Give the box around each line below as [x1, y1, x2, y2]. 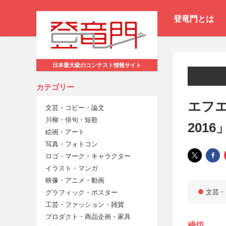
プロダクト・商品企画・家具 [45, 213, 131, 221]
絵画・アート [45, 128, 85, 136]
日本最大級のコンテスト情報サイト [52, 62, 141, 69]
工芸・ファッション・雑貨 [45, 201, 124, 209]
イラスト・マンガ [45, 164, 98, 173]
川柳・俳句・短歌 [45, 116, 98, 124]
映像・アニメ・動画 [45, 177, 104, 185]
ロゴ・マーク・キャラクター [45, 152, 131, 160]
